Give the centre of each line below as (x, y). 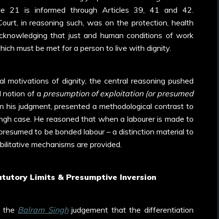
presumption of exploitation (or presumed (118, 94)
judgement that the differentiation (131, 209)
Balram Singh (43, 209)
